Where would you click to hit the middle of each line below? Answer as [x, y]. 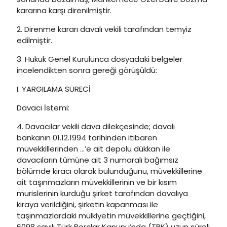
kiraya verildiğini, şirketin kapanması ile [87, 204]
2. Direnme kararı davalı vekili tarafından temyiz [104, 29]
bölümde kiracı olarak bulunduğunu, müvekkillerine [109, 171]
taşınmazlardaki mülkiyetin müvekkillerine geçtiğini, [111, 216]
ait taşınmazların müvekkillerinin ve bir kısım [97, 182]
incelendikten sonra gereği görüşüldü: [87, 70]
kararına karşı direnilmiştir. [65, 10]
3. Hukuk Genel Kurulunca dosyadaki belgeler [100, 59]
